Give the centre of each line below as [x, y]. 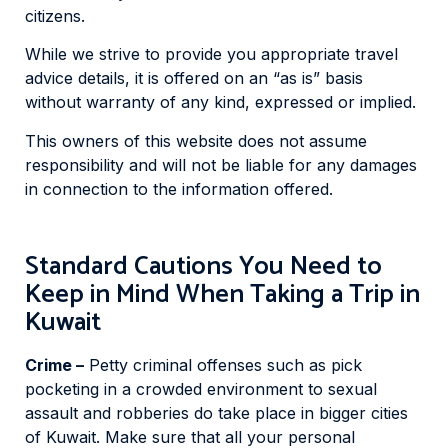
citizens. [55, 15]
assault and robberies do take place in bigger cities [216, 412]
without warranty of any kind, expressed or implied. [220, 102]
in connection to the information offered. [179, 188]
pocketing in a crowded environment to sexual [201, 388]
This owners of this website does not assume [196, 140]
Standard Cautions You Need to [203, 266]
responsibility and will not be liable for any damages [221, 164]
